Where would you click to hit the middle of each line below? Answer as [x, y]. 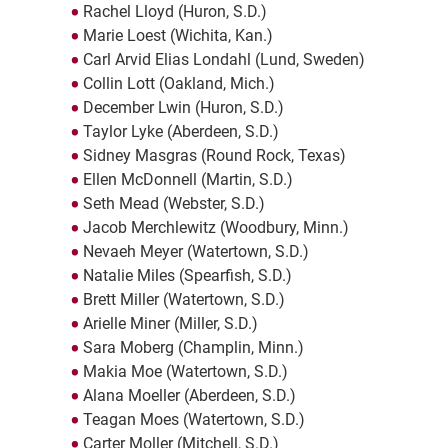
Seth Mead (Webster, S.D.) [173, 204]
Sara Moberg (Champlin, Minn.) [193, 348]
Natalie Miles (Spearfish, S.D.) [187, 276]
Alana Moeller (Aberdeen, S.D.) [189, 396]
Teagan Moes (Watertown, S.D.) [193, 420]
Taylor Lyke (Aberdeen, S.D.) [180, 132]
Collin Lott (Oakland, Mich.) [178, 84]
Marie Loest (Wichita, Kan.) [177, 36]
